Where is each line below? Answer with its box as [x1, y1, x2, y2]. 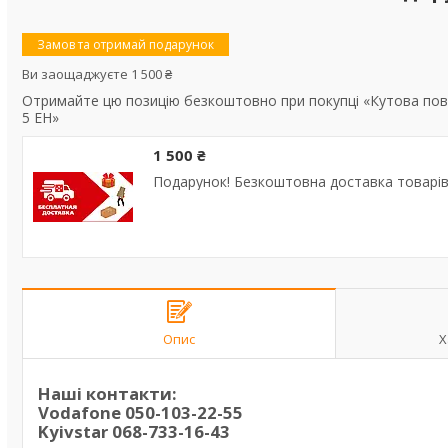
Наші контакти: [38, 382, 177, 405]
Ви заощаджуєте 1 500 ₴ [22, 65, 172, 83]
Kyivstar [38, 420, 112, 443]
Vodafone [38, 401, 125, 424]
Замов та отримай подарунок [37, 36, 214, 53]
